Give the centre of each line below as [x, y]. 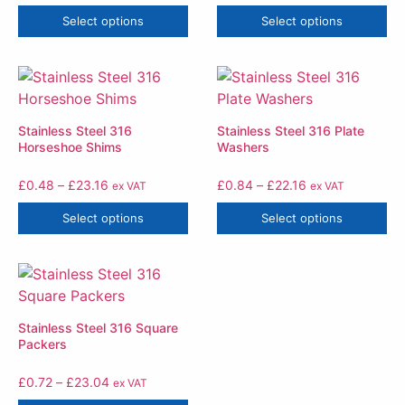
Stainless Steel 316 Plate [291, 130]
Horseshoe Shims [70, 146]
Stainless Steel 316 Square [98, 327]
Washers [243, 146]
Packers [42, 344]
